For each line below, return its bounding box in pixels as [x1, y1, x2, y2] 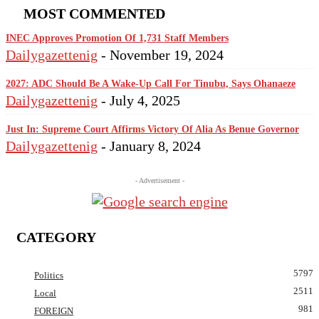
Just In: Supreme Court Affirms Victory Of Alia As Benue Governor [6, 123, 299, 135]
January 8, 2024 [110, 137, 201, 154]
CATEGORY [16, 229, 96, 246]
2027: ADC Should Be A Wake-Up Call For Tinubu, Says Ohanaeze [6, 78, 296, 89]
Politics [34, 269, 63, 281]
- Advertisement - [135, 176, 184, 184]
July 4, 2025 [110, 92, 180, 108]
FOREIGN [34, 305, 73, 316]
